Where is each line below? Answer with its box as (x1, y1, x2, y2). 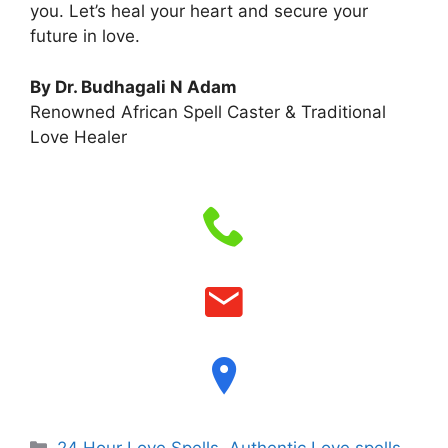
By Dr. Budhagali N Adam (30, 76, 237, 97)
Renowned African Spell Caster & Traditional (30, 101, 386, 122)
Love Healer (30, 126, 127, 147)
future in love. (30, 26, 140, 47)
